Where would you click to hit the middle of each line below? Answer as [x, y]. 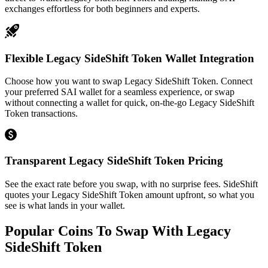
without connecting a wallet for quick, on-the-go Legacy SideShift [130, 103]
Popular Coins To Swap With [96, 231]
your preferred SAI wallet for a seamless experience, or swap [120, 92]
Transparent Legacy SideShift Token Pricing [114, 160]
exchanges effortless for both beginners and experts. [102, 8]
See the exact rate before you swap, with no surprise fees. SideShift [131, 184]
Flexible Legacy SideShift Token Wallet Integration [130, 58]
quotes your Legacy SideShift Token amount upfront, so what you [130, 194]
